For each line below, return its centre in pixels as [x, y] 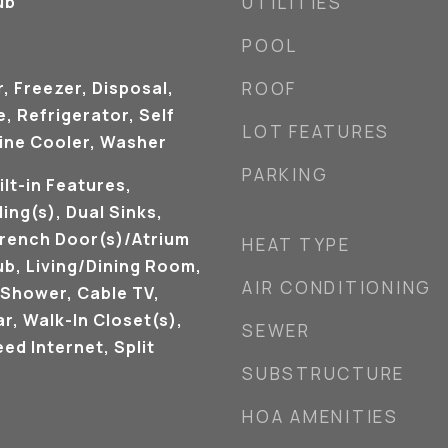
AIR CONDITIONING [337, 287]
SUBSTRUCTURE [323, 373]
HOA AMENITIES [320, 416]
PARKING [285, 174]
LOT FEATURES [316, 131]
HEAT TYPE [296, 244]
